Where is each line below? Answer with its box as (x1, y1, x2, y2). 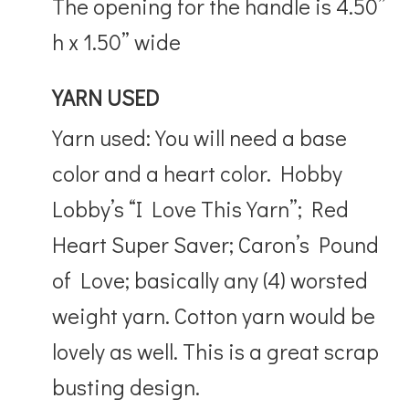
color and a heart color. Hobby (52, 158, 343, 187)
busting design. (52, 372, 201, 401)
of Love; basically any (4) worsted (52, 265, 369, 294)
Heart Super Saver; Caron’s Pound (52, 229, 380, 258)
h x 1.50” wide (52, 26, 182, 56)
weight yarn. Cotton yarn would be (52, 300, 376, 330)
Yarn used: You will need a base (52, 122, 348, 152)
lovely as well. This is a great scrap (52, 336, 380, 365)
